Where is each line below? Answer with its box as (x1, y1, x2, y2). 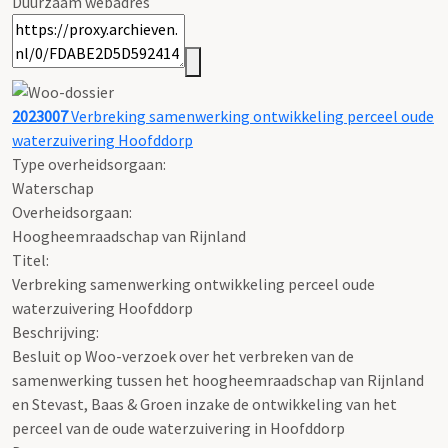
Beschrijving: (12, 321, 99, 342)
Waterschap (12, 177, 94, 198)
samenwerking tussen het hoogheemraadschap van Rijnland (12, 369, 424, 390)
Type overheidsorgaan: (12, 153, 166, 174)
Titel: (12, 249, 49, 270)
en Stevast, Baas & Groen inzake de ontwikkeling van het (12, 393, 397, 414)
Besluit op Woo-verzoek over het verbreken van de (12, 345, 354, 366)
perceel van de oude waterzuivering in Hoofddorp (12, 417, 345, 438)
